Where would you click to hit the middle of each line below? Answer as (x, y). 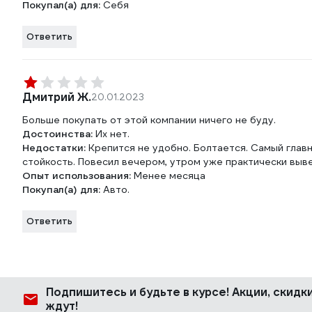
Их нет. (112, 134)
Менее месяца (170, 175)
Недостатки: (55, 148)
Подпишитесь (88, 292)
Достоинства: (59, 134)
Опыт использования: (78, 175)
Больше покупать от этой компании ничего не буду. (149, 120)
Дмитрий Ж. (57, 97)
